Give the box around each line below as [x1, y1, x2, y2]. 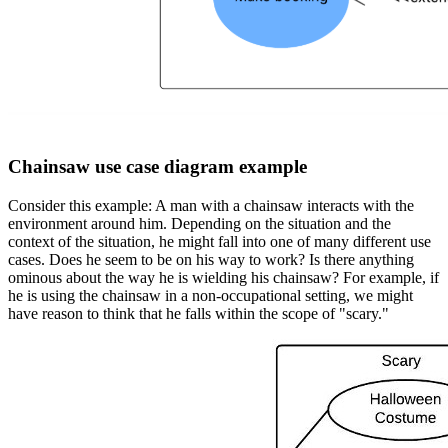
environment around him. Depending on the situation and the [8, 214, 391, 232]
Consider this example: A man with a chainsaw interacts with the [8, 196, 414, 214]
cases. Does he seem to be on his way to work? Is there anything [8, 250, 414, 268]
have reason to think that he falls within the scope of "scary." [8, 304, 389, 322]
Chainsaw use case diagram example [8, 155, 307, 177]
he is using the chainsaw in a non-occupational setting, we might [8, 286, 413, 304]
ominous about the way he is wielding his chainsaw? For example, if [8, 268, 439, 286]
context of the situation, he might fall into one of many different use [8, 232, 431, 250]
